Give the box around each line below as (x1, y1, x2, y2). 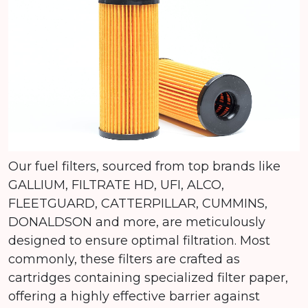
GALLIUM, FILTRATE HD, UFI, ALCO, (8, 177, 224, 193)
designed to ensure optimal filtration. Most (8, 233, 270, 249)
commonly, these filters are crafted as (8, 252, 240, 267)
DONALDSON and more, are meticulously (8, 214, 265, 230)
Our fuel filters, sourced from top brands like (8, 159, 280, 175)
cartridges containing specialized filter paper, (8, 270, 288, 286)
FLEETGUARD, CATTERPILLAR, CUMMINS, (8, 196, 267, 212)
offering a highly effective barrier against (8, 289, 260, 305)
